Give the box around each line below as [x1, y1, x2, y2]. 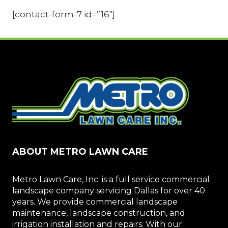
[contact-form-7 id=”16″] [12, 9, 115, 19]
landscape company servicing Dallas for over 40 [12, 186, 205, 196]
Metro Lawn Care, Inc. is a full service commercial [12, 175, 210, 185]
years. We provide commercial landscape [12, 197, 178, 207]
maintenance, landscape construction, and [12, 208, 185, 218]
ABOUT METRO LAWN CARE [12, 146, 148, 158]
